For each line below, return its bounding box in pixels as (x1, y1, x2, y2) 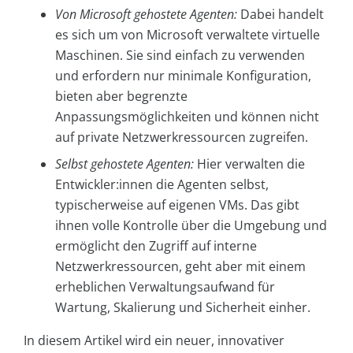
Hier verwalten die (194, 155, 305, 173)
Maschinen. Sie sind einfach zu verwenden (55, 46, 305, 65)
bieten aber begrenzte (55, 87, 188, 106)
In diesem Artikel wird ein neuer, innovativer (24, 332, 284, 350)
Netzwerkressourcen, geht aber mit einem (55, 258, 306, 276)
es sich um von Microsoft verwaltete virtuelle (55, 26, 320, 44)
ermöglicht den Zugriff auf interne (55, 237, 257, 255)
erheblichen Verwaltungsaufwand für (55, 278, 275, 296)
